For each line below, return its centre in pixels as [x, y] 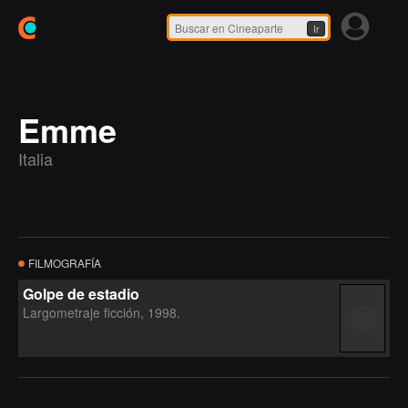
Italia [36, 158]
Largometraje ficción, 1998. [102, 312]
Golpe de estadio [81, 294]
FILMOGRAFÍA [63, 263]
